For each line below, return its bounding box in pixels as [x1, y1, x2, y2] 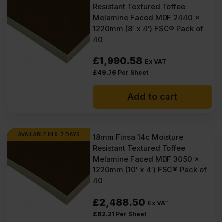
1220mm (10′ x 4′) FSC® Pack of [93, 165, 207, 174]
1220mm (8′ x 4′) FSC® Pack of [93, 24, 204, 33]
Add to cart [127, 91, 178, 102]
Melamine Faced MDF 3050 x [93, 154, 200, 164]
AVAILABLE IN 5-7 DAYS [18, 131, 80, 137]
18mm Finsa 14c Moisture [93, 132, 184, 142]
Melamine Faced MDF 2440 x [93, 13, 200, 22]
